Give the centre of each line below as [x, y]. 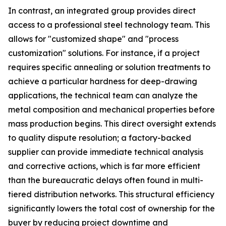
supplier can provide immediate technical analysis [106, 152]
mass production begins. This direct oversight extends [112, 124]
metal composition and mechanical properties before [111, 109]
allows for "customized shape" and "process [93, 39]
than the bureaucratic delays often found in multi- [106, 180]
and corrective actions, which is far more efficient [104, 166]
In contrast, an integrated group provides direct [102, 11]
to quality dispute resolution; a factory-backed [100, 138]
